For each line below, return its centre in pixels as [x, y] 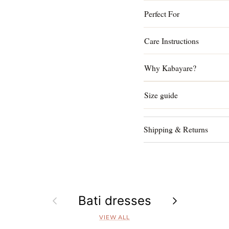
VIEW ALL [114, 217]
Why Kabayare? [170, 67]
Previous [60, 197]
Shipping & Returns [176, 129]
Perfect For [162, 14]
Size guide [161, 95]
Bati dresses [114, 200]
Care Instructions [172, 40]
